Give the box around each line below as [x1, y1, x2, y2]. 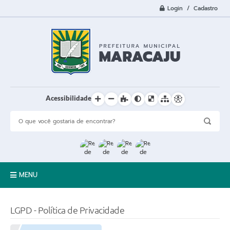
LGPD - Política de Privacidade [10, 205, 124, 216]
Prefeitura [10, 217, 43, 227]
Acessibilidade [45, 93, 91, 102]
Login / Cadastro [167, 4, 218, 13]
